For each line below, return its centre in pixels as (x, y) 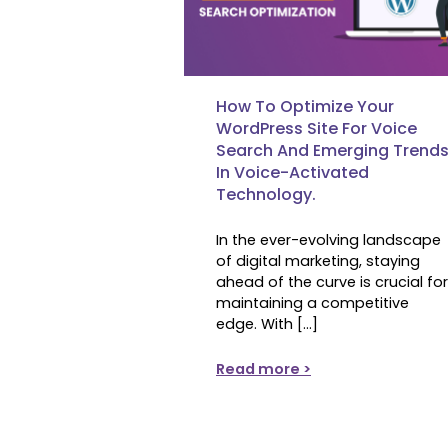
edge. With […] (267, 323)
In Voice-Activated (292, 172)
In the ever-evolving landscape (328, 239)
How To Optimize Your (305, 106)
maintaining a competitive (312, 302)
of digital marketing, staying (318, 260)
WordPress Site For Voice (316, 128)
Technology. (266, 194)
